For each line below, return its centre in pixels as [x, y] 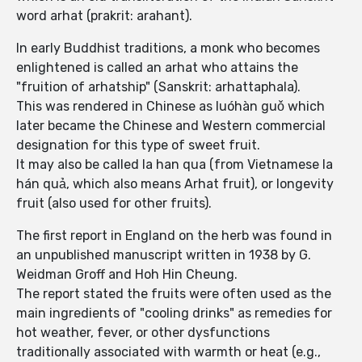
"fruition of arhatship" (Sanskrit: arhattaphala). [158, 87]
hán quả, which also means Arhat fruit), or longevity [175, 184]
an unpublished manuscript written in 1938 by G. [164, 255]
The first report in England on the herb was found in [174, 236]
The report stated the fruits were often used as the [174, 294]
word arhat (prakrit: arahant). [106, 16]
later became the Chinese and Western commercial [171, 126]
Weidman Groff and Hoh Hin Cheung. [127, 275]
